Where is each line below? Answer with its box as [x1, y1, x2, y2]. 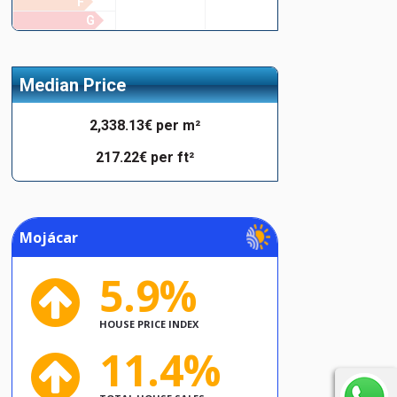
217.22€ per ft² [95, 149, 194, 166]
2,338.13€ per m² [89, 117, 200, 134]
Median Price [19, 74, 126, 96]
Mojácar [19, 228, 78, 247]
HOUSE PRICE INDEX [99, 317, 199, 331]
